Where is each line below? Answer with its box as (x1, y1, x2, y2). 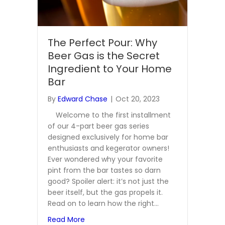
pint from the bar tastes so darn (48, 165, 161, 175)
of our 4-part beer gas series (48, 121, 149, 131)
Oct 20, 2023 (116, 93, 160, 104)
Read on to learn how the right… (48, 198, 159, 208)
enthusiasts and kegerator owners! (48, 143, 169, 153)
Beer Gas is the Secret (48, 48, 160, 63)
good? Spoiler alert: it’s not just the (48, 176, 169, 186)
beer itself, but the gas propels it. (48, 187, 163, 197)
